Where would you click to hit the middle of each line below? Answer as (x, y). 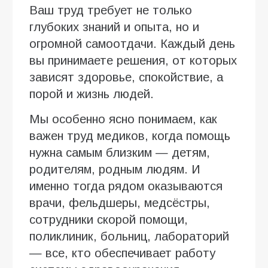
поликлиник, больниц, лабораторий (129, 237)
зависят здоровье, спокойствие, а (126, 77)
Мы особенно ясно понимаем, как (123, 119)
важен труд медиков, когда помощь (130, 136)
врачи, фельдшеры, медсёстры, (120, 203)
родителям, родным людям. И (115, 170)
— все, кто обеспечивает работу (122, 253)
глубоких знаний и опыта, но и (114, 27)
